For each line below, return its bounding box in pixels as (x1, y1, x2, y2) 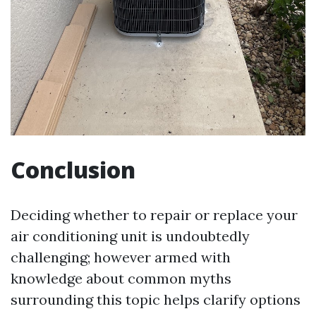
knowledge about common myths (11, 269, 231, 287)
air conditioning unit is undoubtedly (11, 226, 250, 245)
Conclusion (11, 154, 135, 185)
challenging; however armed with (11, 248, 231, 266)
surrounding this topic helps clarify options (11, 290, 300, 308)
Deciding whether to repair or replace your (11, 205, 298, 224)
